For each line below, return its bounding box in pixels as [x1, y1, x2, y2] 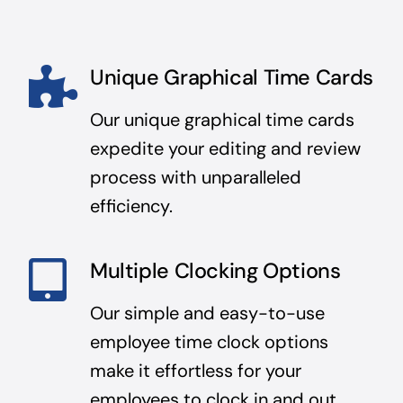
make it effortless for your [89, 358, 301, 382]
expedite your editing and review [89, 136, 361, 160]
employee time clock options [89, 329, 328, 354]
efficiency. [89, 193, 173, 218]
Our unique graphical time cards [89, 107, 354, 131]
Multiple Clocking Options [89, 256, 341, 284]
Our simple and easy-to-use [89, 300, 325, 325]
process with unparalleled [89, 165, 301, 189]
